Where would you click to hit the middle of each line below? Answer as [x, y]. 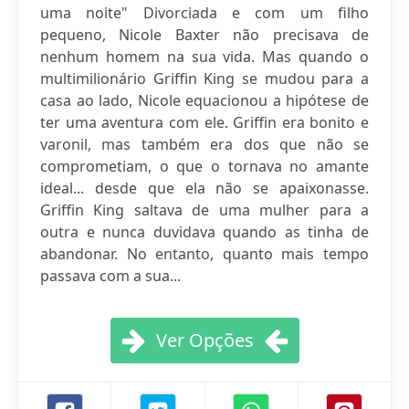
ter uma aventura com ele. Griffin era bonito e [204, 122]
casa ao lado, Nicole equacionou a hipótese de [204, 100]
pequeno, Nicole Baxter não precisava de [204, 35]
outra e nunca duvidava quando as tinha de [204, 232]
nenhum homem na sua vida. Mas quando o [204, 57]
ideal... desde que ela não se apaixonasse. [204, 188]
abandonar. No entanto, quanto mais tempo [204, 254]
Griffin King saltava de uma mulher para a [204, 210]
